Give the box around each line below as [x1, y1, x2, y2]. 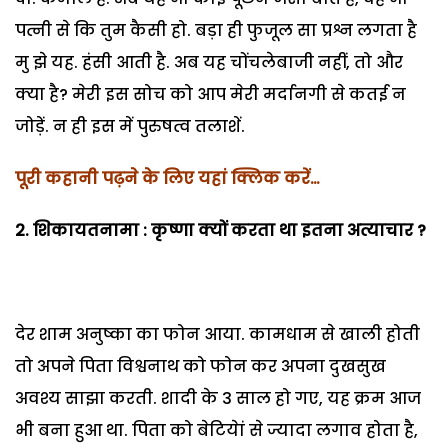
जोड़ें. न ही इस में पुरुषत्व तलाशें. [15, 114, 245, 138]
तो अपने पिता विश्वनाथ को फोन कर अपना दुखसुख [15, 354, 386, 378]
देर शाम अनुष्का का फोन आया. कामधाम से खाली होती [15, 322, 420, 346]
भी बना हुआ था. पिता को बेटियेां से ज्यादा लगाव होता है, [15, 418, 418, 442]
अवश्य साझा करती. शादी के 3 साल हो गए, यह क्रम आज [15, 386, 421, 410]
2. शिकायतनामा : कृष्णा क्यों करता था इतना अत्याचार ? [15, 218, 426, 242]
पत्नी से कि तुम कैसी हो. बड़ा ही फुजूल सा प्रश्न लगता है [15, 18, 417, 42]
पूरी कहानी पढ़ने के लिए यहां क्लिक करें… [15, 166, 320, 190]
